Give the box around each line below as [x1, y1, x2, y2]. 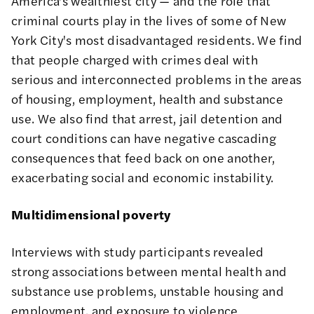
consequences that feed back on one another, [11, 148, 275, 166]
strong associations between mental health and [11, 261, 287, 280]
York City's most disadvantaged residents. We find [11, 30, 303, 48]
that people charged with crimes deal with [11, 50, 259, 68]
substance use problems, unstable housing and [11, 281, 285, 299]
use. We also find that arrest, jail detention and [11, 109, 283, 127]
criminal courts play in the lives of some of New [11, 11, 287, 29]
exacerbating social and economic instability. [11, 168, 274, 186]
